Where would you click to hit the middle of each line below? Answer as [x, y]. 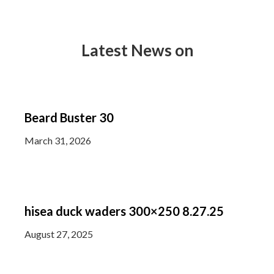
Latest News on [137, 50]
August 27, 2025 [59, 234]
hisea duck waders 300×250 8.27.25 [124, 211]
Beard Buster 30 [69, 117]
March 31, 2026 [58, 140]
